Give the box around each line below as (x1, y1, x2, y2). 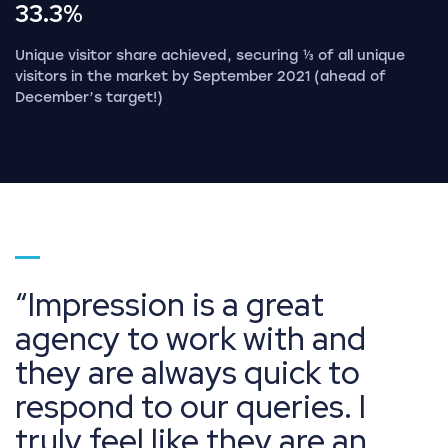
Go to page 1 (14, 258, 115, 277)
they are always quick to (15, 350, 360, 394)
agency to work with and (15, 316, 366, 360)
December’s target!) (15, 88, 163, 106)
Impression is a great (28, 282, 324, 326)
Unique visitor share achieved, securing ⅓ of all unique (15, 46, 405, 64)
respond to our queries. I (15, 384, 366, 428)
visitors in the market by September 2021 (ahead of (15, 67, 386, 85)
